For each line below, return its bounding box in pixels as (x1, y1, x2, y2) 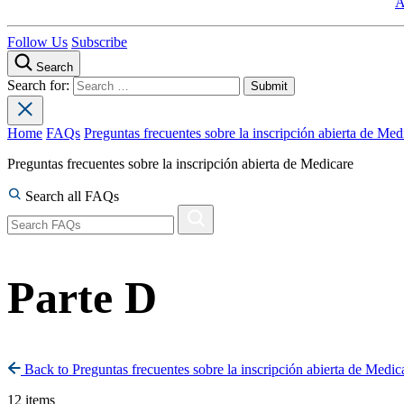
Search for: (7, 78, 73, 94)
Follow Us (7, 34, 68, 50)
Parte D (7, 273, 157, 324)
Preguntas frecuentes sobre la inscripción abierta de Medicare (7, 156, 353, 172)
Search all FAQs (22, 188, 119, 205)
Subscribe (71, 34, 127, 50)
